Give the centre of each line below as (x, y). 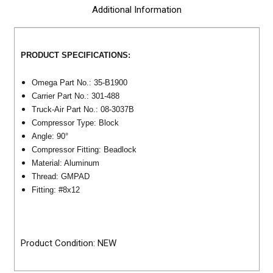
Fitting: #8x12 (57, 190)
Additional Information (136, 9)
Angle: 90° (51, 136)
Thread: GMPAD (62, 176)
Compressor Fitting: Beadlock (84, 149)
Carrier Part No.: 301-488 (75, 96)
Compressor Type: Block (75, 122)
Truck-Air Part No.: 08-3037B (83, 109)
